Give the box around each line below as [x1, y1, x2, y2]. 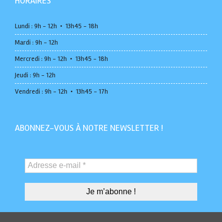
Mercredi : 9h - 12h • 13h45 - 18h [15, 54, 108, 63]
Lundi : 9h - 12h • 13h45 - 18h [15, 21, 98, 30]
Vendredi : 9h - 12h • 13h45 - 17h [15, 87, 108, 96]
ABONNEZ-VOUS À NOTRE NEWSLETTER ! [15, 122, 163, 133]
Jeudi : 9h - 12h [15, 70, 55, 79]
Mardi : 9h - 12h [15, 38, 58, 47]
